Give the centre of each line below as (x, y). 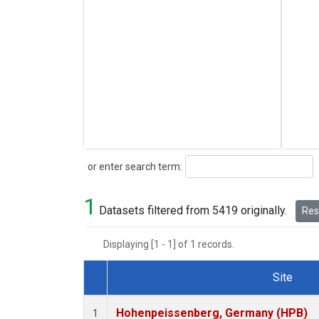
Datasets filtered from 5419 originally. (193, 211)
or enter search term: (133, 166)
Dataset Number (135, 294)
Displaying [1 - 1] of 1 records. (173, 245)
